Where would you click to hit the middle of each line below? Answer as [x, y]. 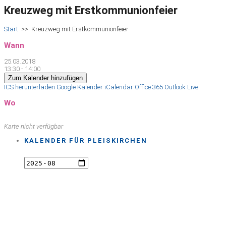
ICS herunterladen [30, 87]
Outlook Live [181, 87]
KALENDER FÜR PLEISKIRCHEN [86, 141]
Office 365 [149, 87]
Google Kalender [80, 87]
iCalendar [119, 87]
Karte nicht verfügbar [34, 127]
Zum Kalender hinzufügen [45, 78]
